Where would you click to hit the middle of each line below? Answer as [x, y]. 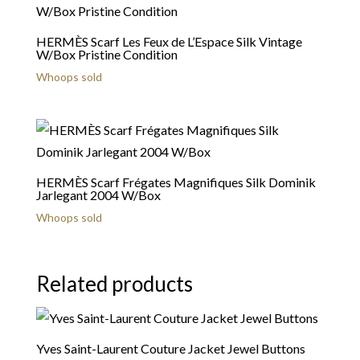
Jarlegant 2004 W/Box [98, 195]
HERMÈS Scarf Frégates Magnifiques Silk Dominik [176, 182]
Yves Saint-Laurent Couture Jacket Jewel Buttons [170, 348]
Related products [114, 283]
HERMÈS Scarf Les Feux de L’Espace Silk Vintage [169, 42]
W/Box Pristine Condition [106, 55]
